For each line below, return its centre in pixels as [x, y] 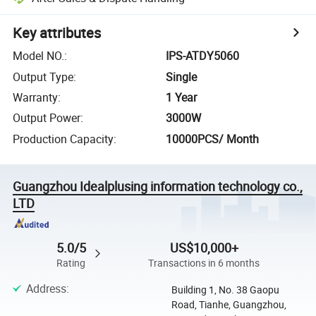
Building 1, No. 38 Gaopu [225, 290]
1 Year [182, 97]
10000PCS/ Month [213, 139]
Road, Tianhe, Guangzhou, [229, 305]
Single [182, 77]
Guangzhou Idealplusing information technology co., [158, 186]
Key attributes [57, 33]
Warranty [36, 97]
